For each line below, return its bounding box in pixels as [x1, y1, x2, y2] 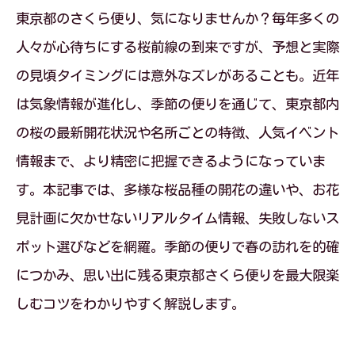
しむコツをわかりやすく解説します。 [16, 297, 245, 311]
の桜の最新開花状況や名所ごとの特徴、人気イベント [16, 126, 339, 139]
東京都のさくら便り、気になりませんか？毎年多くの [16, 12, 339, 25]
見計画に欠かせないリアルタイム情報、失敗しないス [16, 212, 339, 225]
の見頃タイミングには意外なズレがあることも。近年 [16, 69, 339, 82]
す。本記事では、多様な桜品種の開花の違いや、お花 [16, 183, 339, 197]
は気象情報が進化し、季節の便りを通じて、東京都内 [16, 97, 339, 111]
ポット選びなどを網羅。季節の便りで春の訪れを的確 [16, 240, 339, 254]
